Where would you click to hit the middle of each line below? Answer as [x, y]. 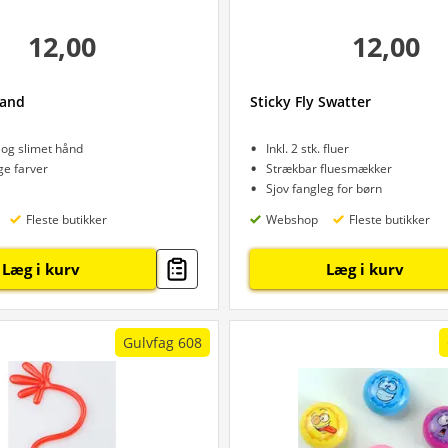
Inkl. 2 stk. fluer [307, 148]
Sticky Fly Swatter [310, 101]
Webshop [292, 219]
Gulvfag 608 [162, 342]
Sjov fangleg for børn [324, 188]
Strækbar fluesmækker [329, 168]
